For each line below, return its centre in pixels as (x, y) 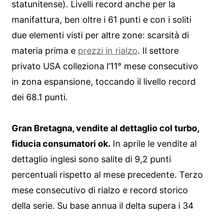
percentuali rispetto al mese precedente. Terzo (107, 174)
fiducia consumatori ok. (61, 143)
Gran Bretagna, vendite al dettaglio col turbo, (105, 128)
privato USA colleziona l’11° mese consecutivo (105, 66)
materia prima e (45, 50)
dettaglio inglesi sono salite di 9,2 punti (91, 159)
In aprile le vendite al (154, 143)
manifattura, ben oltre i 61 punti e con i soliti (101, 19)
